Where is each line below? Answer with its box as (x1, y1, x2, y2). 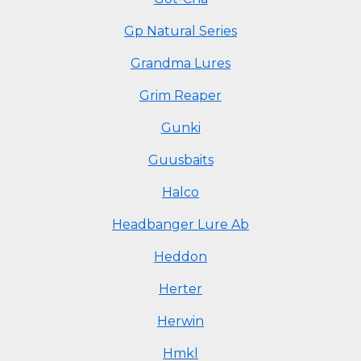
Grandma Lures (131, 56, 230, 71)
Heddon (154, 249, 207, 264)
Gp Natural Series (124, 23, 237, 39)
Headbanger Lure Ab (112, 217, 249, 232)
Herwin (157, 313, 204, 329)
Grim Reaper (139, 88, 222, 103)
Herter (159, 281, 202, 297)
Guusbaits (147, 152, 214, 168)
